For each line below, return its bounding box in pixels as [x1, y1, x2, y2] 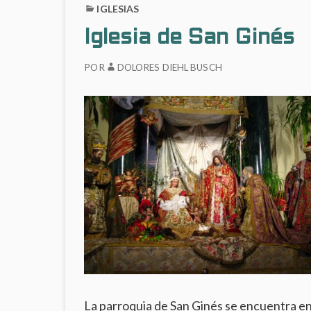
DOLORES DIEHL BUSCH [117, 62, 222, 74]
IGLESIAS [96, 2, 140, 15]
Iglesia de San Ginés [84, 28, 295, 49]
